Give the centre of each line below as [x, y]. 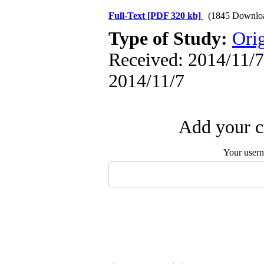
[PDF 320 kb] [174, 16]
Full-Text [128, 16]
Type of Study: [170, 39]
